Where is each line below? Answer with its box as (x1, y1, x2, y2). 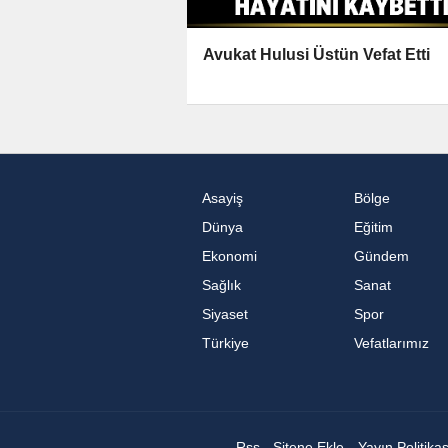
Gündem (353, 249, 409, 265)
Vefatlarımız (353, 336, 429, 352)
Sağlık (202, 278, 241, 294)
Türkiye (202, 336, 249, 352)
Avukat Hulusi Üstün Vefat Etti (203, 45, 430, 63)
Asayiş (202, 191, 243, 207)
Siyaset (202, 307, 248, 323)
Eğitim (353, 220, 393, 236)
